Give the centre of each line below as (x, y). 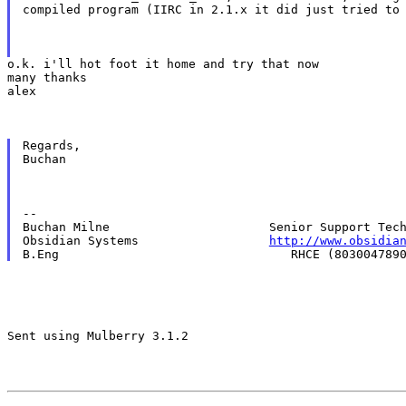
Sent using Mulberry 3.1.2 (98, 335)
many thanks (47, 77)
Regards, (51, 145)
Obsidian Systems (145, 240)
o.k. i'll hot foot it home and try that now (163, 63)
